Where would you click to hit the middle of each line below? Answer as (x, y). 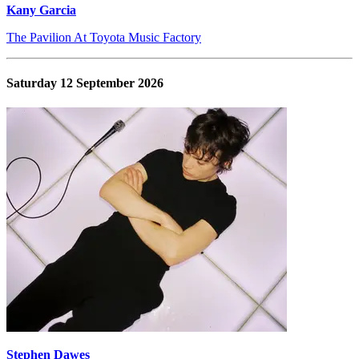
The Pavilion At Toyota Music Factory (104, 37)
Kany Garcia (41, 10)
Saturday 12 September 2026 (85, 83)
